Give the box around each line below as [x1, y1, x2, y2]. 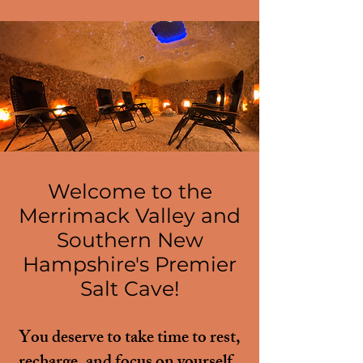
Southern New [56, 228, 203, 252]
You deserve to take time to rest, [19, 324, 241, 354]
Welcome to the [47, 179, 212, 203]
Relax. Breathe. [45, 39, 227, 66]
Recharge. [79, 66, 194, 93]
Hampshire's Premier [23, 252, 237, 276]
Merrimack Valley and [19, 203, 241, 228]
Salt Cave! [79, 276, 180, 301]
